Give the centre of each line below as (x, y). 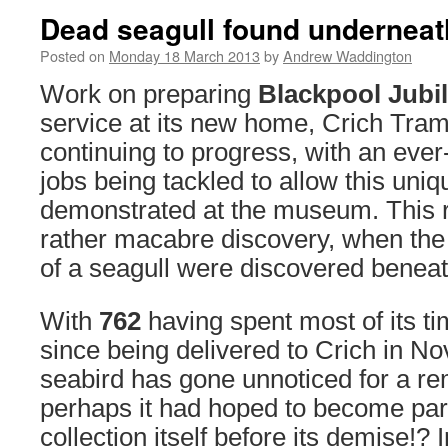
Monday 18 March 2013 (184, 55)
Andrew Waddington (347, 55)
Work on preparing (149, 94)
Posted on (72, 55)
